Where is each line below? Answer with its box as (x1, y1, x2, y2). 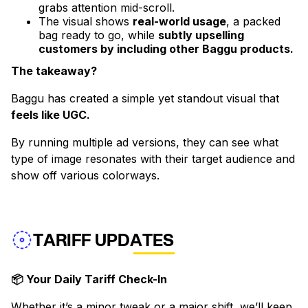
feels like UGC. (11, 108, 93, 122)
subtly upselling (158, 28, 244, 43)
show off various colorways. (11, 168, 159, 183)
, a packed (226, 14, 280, 29)
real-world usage (133, 14, 226, 29)
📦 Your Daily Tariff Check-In (11, 272, 167, 287)
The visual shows (38, 14, 133, 29)
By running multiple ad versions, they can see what (11, 135, 278, 150)
